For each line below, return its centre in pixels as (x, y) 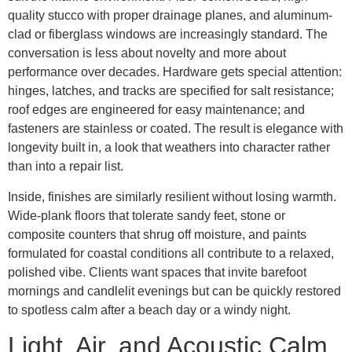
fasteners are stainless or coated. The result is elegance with (176, 129)
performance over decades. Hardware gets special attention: (175, 72)
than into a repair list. (66, 167)
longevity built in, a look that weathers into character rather (169, 148)
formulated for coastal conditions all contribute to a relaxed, (171, 253)
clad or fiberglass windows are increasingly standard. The (168, 35)
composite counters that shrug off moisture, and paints (157, 234)
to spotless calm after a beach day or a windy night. (149, 310)
